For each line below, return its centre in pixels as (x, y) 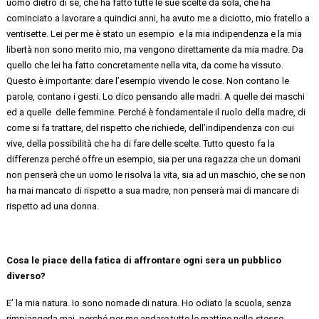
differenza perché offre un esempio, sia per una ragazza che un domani (154, 159)
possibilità (72, 143)
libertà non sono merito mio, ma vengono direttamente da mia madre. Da (155, 49)
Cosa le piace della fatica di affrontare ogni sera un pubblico (144, 260)
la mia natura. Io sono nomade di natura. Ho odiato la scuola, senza (153, 303)
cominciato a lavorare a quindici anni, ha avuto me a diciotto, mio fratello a (158, 18)
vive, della (28, 143)
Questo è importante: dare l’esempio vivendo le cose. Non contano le (148, 80)
